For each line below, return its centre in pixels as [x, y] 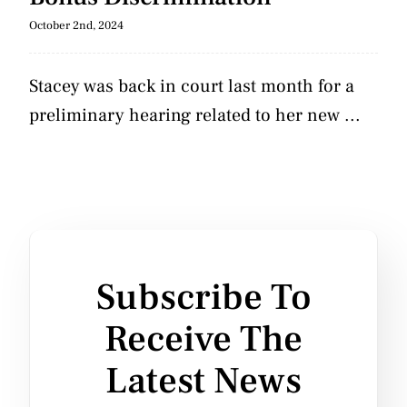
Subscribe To [203, 298]
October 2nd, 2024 [76, 25]
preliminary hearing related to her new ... [194, 115]
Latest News [203, 381]
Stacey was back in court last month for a [191, 86]
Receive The [203, 339]
